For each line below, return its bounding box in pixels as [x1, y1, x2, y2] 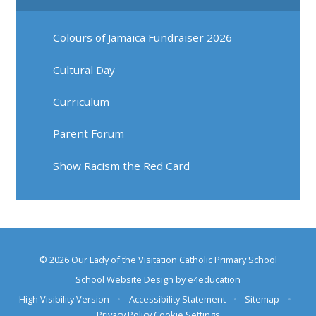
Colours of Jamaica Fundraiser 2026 [53, 30, 233, 45]
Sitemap [245, 293, 280, 306]
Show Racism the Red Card [53, 158, 190, 173]
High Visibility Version [19, 293, 110, 306]
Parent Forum [53, 126, 125, 141]
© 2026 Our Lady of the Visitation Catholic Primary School [39, 253, 277, 266]
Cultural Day [53, 62, 116, 77]
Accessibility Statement [128, 293, 226, 306]
